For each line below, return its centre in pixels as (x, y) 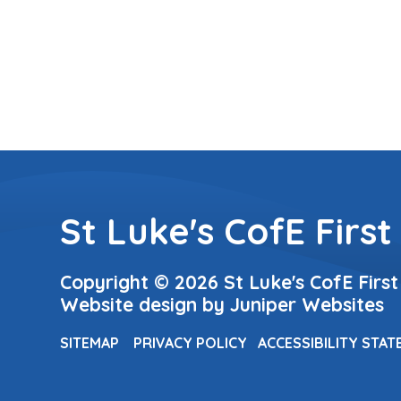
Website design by (145, 305)
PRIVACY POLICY (191, 343)
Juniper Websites (307, 305)
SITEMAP (90, 343)
